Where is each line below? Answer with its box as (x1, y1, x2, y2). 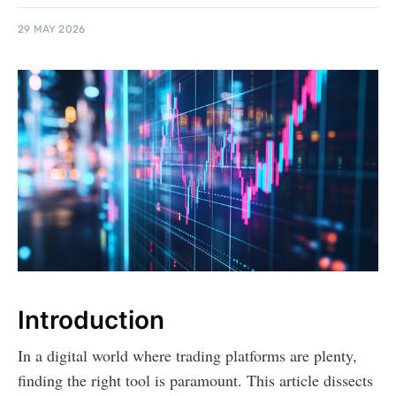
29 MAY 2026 (18, 23, 86, 36)
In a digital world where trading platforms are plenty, (18, 345, 357, 367)
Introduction (18, 304, 164, 335)
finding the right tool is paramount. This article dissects (18, 369, 373, 392)
